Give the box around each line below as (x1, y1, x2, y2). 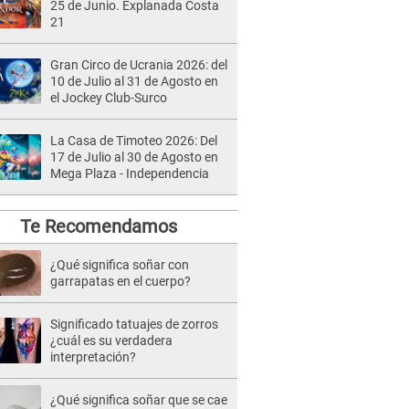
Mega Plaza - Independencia (50, 166, 209, 181)
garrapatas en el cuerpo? (50, 274, 191, 288)
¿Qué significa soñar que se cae (50, 393, 227, 407)
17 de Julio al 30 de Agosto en (50, 150, 218, 164)
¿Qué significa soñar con (50, 257, 189, 272)
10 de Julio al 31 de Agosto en (50, 74, 218, 89)
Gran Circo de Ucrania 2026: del (50, 58, 227, 72)
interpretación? (50, 350, 136, 364)
